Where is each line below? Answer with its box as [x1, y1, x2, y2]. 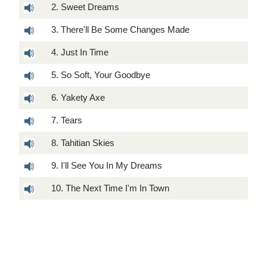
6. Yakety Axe [51, 92, 105, 103]
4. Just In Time [51, 47, 108, 58]
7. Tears [51, 115, 82, 126]
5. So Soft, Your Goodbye [51, 70, 150, 80]
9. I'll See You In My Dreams [51, 160, 162, 171]
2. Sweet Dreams [51, 2, 119, 13]
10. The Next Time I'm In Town [51, 183, 169, 194]
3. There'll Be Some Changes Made [51, 24, 190, 35]
